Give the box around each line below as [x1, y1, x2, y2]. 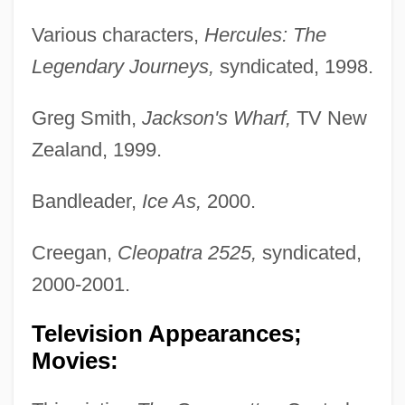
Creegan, [31, 240, 118, 264]
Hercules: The [203, 23, 326, 46]
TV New [290, 106, 367, 129]
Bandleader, [31, 189, 142, 212]
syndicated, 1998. [213, 54, 373, 78]
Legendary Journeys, [31, 54, 214, 78]
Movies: [31, 347, 118, 373]
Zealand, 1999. [31, 137, 162, 161]
